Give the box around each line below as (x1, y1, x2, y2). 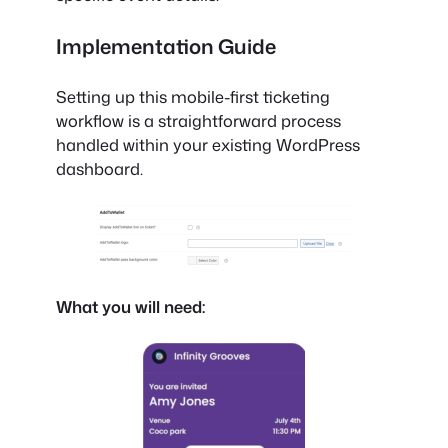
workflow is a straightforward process (56, 108, 341, 132)
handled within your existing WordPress (56, 132, 360, 156)
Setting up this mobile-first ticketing (56, 84, 330, 108)
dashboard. (56, 156, 143, 180)
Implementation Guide (56, 31, 276, 60)
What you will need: (56, 294, 205, 318)
